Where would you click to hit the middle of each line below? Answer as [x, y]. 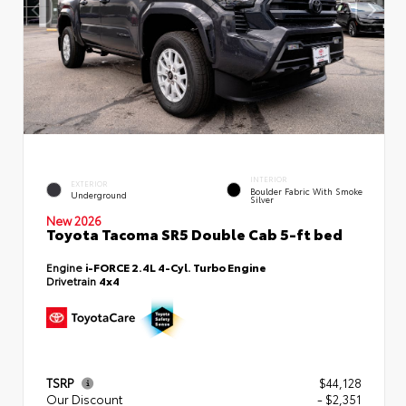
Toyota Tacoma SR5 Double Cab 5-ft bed [194, 233]
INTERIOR [269, 179]
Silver [262, 198]
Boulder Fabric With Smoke [307, 190]
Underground [99, 195]
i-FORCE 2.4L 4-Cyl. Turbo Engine [176, 266]
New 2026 [74, 220]
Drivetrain [72, 280]
